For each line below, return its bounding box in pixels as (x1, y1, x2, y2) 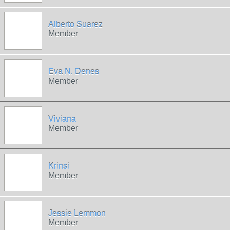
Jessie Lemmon (48, 209, 106, 218)
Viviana (48, 114, 76, 123)
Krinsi (48, 162, 69, 170)
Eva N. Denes (48, 67, 99, 76)
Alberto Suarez (48, 20, 103, 29)
